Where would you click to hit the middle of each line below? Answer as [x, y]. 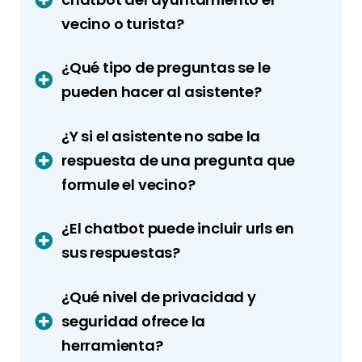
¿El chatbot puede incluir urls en [178, 229]
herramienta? [112, 345]
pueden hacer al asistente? [162, 92]
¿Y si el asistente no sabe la [161, 136]
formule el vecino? [128, 184]
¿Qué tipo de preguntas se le [166, 68]
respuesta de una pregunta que [179, 160]
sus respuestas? [121, 253]
